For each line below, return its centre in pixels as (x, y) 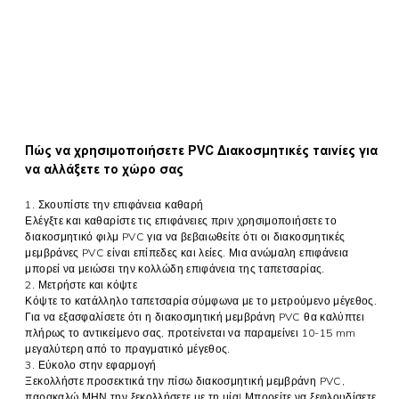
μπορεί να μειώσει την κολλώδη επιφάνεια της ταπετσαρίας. (175, 269)
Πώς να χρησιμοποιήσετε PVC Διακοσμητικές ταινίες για (202, 151)
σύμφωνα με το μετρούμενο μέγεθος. (285, 301)
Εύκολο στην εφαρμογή (97, 365)
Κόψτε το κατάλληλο (78, 301)
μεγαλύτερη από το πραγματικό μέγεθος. (128, 349)
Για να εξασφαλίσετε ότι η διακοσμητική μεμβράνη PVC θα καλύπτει (195, 317)
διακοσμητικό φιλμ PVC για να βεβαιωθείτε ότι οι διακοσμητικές (185, 237)
